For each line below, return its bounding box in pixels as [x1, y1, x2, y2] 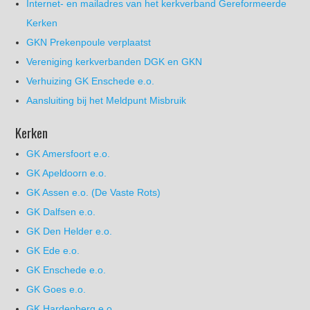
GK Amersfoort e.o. [26, 147, 111, 159]
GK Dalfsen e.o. [26, 206, 96, 217]
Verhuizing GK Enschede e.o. [26, 75, 155, 86]
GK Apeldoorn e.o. [26, 167, 107, 179]
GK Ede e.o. [26, 244, 80, 256]
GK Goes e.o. [26, 283, 86, 295]
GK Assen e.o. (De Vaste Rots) [26, 186, 161, 198]
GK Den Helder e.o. [26, 225, 113, 237]
